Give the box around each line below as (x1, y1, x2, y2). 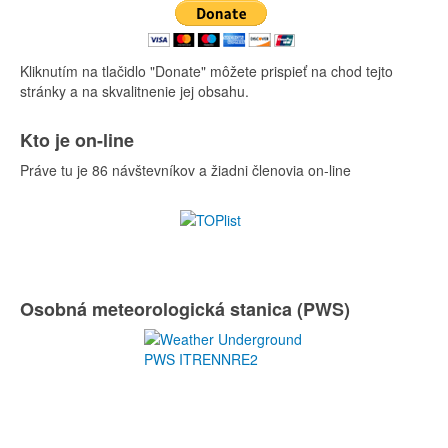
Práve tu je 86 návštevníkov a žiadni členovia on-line (20, 160, 351, 181)
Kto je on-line (20, 127, 134, 154)
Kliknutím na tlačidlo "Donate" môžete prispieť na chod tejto (20, 61, 393, 82)
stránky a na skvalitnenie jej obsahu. (20, 81, 249, 102)
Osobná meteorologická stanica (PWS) (20, 296, 350, 323)
